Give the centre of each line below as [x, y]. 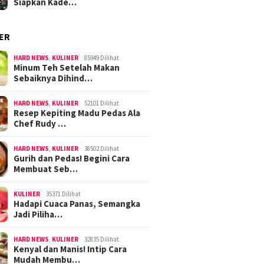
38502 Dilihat [102, 148]
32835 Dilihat [102, 239]
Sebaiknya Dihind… [53, 78]
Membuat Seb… [46, 169]
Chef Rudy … [40, 123]
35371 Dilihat [64, 194]
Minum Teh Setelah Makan [67, 67]
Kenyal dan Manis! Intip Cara [70, 249]
